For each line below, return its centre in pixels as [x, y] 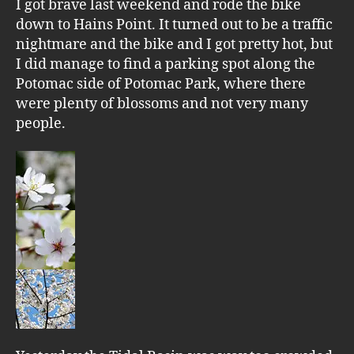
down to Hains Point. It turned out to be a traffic [174, 24]
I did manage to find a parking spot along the [166, 64]
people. [41, 123]
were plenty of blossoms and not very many [162, 104]
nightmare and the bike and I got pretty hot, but [174, 44]
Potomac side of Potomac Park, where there [161, 84]
